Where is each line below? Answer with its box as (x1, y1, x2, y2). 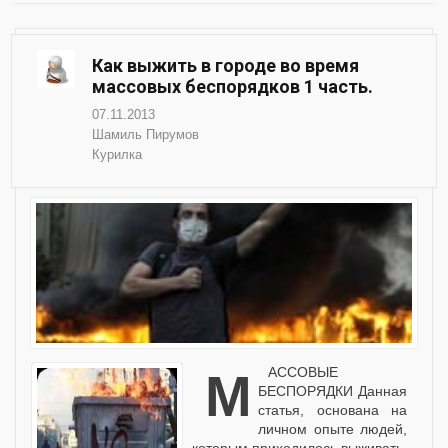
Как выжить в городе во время (92, 55, 359, 77)
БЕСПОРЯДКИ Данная (258, 383, 407, 400)
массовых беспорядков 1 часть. (92, 76, 373, 98)
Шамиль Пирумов (92, 127, 199, 143)
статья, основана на (258, 402, 407, 419)
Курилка (92, 147, 142, 163)
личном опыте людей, (258, 421, 407, 438)
